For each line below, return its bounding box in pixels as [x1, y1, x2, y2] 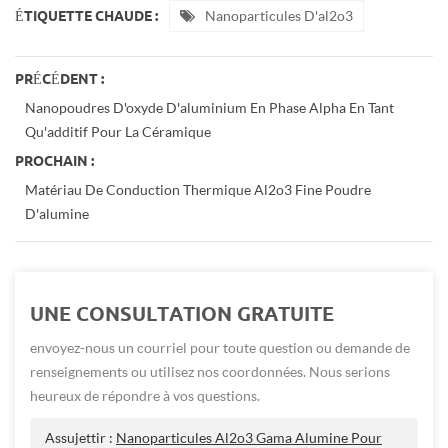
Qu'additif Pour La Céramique [25, 123, 211, 141]
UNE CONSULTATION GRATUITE [30, 302, 334, 326]
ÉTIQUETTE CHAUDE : [15, 8, 158, 25]
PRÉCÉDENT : [15, 71, 104, 88]
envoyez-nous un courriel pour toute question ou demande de [30, 339, 410, 357]
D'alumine [25, 205, 89, 223]
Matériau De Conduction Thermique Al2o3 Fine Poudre [25, 181, 371, 199]
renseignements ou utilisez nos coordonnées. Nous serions [30, 363, 390, 381]
